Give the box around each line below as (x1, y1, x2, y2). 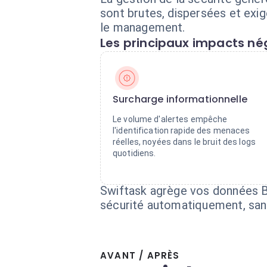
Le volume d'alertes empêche (113, 114, 228, 124)
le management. (100, 20, 185, 35)
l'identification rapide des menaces (113, 126, 250, 135)
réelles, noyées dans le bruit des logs (113, 137, 256, 147)
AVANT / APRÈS (100, 249, 180, 262)
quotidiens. (113, 148, 156, 158)
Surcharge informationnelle (113, 92, 247, 106)
